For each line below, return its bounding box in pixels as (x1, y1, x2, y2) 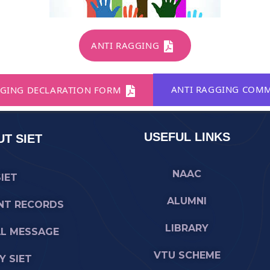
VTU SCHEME (153, 250, 221, 262)
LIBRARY (165, 222, 209, 234)
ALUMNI (167, 195, 207, 207)
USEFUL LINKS (143, 130, 230, 144)
